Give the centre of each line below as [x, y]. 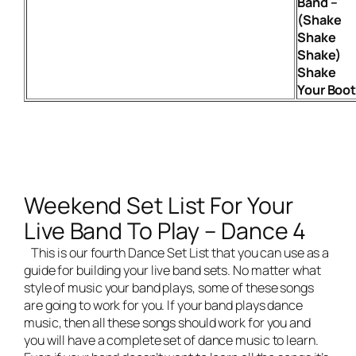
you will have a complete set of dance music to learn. [171, 341]
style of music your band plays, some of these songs [169, 288]
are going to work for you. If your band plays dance [163, 306]
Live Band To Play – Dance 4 [165, 231]
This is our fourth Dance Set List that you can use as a [177, 253]
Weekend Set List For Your [159, 206]
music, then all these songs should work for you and [167, 323]
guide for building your [87, 271]
